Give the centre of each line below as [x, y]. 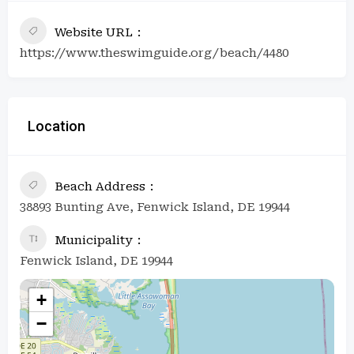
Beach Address [100, 186]
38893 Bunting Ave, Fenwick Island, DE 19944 [155, 207]
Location [56, 126]
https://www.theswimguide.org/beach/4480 [154, 53]
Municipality [94, 240]
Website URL [94, 32]
